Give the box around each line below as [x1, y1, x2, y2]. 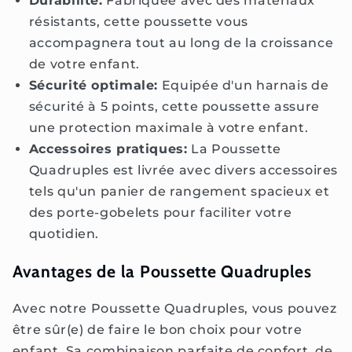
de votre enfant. [28, 56, 140, 71]
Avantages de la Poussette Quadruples [12, 261, 312, 282]
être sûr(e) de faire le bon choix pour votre [12, 322, 302, 338]
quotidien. [28, 225, 100, 241]
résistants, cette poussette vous [28, 13, 248, 29]
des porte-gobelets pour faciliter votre [28, 204, 292, 220]
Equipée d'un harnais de [158, 77, 329, 93]
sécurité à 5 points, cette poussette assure [28, 98, 320, 114]
